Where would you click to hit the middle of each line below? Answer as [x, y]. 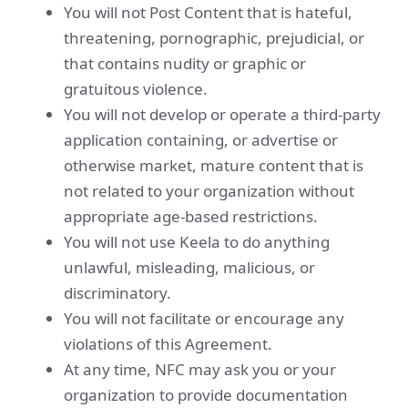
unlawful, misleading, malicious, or [189, 267]
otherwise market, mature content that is [214, 165]
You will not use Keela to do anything [197, 242]
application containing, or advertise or [201, 140]
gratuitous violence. [136, 89]
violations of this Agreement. [168, 344]
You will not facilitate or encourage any [204, 318]
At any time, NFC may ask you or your [200, 369]
